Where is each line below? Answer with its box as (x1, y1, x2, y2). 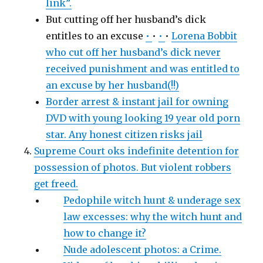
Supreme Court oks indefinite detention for (34, 145, 240, 157)
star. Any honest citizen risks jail (46, 129, 203, 141)
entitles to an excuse (46, 30, 146, 42)
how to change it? (63, 227, 147, 240)
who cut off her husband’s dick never (46, 46, 221, 59)
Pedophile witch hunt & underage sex (63, 194, 241, 207)
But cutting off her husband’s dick (46, 14, 207, 26)
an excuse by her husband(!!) (46, 79, 180, 92)
